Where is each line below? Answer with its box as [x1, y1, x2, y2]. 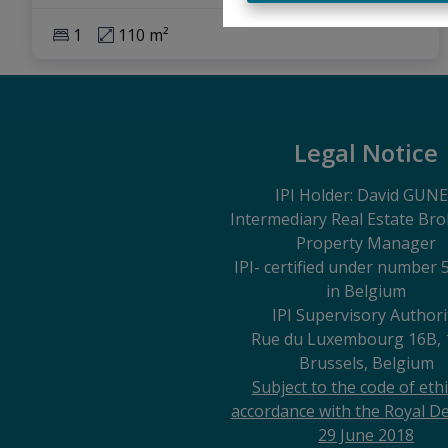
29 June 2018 [318, 423, 415, 446]
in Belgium [326, 279, 407, 302]
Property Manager [296, 231, 437, 254]
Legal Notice [294, 135, 439, 169]
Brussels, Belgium [298, 351, 434, 374]
